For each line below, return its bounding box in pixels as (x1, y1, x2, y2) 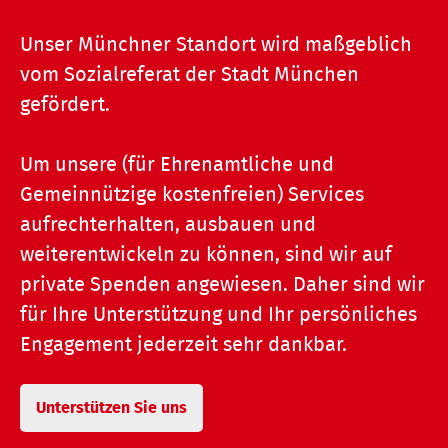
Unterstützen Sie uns (36, 399, 187, 416)
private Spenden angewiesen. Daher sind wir (20, 274, 425, 295)
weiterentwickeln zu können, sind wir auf (20, 244, 392, 265)
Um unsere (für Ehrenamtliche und (20, 154, 334, 175)
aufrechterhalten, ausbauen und (20, 214, 316, 235)
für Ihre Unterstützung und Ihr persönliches (20, 304, 417, 325)
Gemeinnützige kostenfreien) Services (20, 184, 364, 205)
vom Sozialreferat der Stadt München (20, 64, 359, 85)
